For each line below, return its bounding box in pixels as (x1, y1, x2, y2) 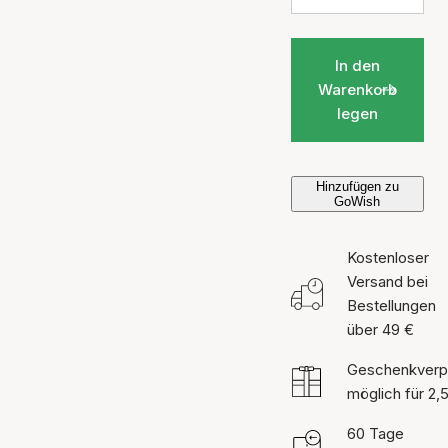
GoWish (334, 194, 381, 209)
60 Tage (346, 424, 404, 443)
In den (334, 56, 380, 75)
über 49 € (346, 320, 414, 339)
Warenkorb (317, 80, 397, 99)
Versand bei (346, 272, 428, 291)
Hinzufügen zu (315, 179, 399, 194)
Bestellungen (346, 296, 436, 315)
